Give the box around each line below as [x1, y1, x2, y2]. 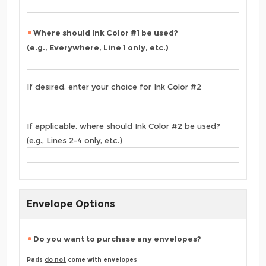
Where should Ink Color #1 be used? [33, 27, 178, 37]
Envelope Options [27, 198, 115, 210]
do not [45, 255, 66, 264]
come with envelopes [66, 255, 137, 264]
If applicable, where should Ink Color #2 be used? [27, 121, 220, 131]
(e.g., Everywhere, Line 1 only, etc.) [27, 43, 169, 52]
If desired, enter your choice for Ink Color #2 [27, 82, 201, 91]
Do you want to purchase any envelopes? [33, 233, 203, 243]
